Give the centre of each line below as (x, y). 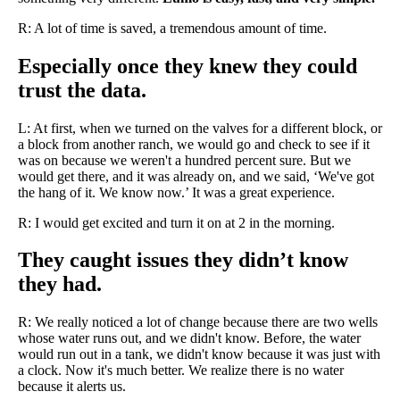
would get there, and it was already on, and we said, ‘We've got (196, 176)
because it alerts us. (72, 387)
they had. (60, 284)
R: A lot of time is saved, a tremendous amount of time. (172, 28)
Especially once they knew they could (187, 66)
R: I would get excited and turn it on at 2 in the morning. (176, 222)
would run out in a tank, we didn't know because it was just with (199, 354)
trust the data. (82, 90)
